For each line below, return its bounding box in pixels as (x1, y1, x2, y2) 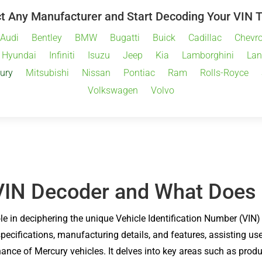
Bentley (31, 32, 62, 43)
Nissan (81, 67, 111, 78)
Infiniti (49, 49, 75, 61)
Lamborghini (182, 49, 234, 61)
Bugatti (109, 32, 140, 43)
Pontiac (123, 67, 155, 78)
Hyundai (2, 49, 36, 61)
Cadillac (188, 32, 222, 43)
